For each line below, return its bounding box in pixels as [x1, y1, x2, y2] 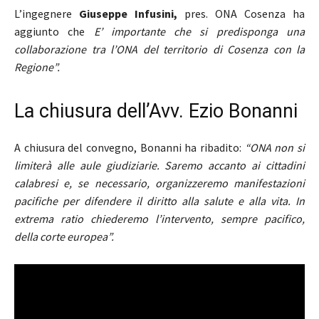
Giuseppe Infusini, [79, 6, 177, 21]
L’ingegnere [14, 6, 79, 21]
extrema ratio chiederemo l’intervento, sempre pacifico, [14, 211, 305, 226]
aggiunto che [14, 23, 94, 38]
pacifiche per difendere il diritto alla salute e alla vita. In [14, 193, 305, 208]
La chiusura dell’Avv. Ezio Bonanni [14, 99, 298, 122]
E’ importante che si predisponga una [93, 23, 305, 38]
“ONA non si [244, 140, 305, 155]
